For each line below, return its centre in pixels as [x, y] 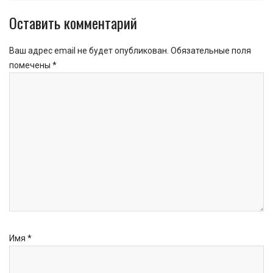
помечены [31, 65]
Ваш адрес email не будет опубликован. [89, 50]
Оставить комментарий [73, 22]
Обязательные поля [211, 50]
